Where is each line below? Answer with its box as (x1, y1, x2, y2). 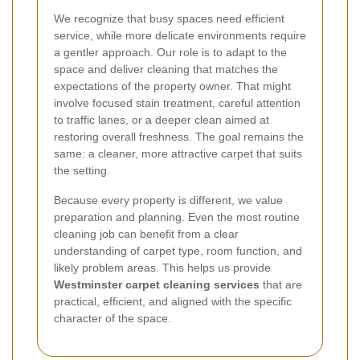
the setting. (54, 164, 110, 178)
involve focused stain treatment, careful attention (54, 96, 301, 110)
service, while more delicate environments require (54, 29, 306, 43)
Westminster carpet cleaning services (54, 278, 260, 292)
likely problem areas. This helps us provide (54, 261, 271, 275)
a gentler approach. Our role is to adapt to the (54, 46, 287, 59)
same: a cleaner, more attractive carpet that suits (54, 147, 302, 161)
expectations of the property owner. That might (54, 80, 291, 93)
